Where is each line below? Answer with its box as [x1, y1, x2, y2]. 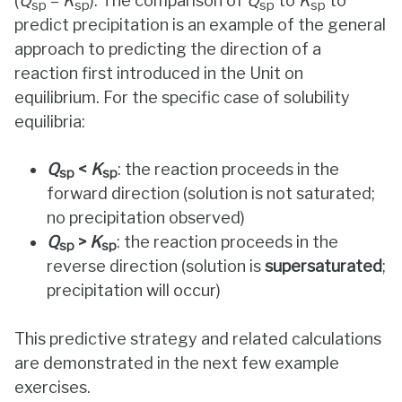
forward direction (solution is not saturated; [47, 183, 375, 203]
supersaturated [265, 256, 382, 275]
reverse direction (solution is [47, 256, 265, 275]
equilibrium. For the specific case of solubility [14, 87, 350, 107]
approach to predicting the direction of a [14, 39, 321, 58]
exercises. [14, 377, 91, 397]
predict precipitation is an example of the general [14, 14, 386, 34]
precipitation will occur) [47, 280, 221, 300]
